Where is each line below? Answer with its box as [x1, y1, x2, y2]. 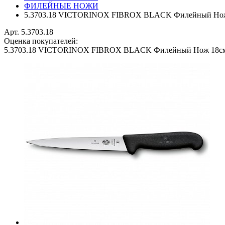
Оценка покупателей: [4, 37, 78, 45]
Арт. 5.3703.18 [4, 28, 53, 36]
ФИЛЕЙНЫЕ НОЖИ [24, 2, 98, 10]
